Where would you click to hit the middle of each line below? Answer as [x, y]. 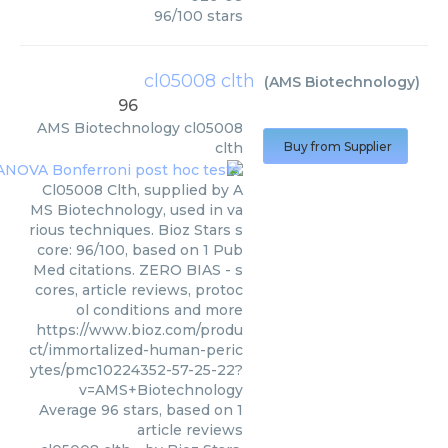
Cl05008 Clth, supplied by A [142, 189]
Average [70, 409]
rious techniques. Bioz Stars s [136, 229]
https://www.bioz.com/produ [139, 329]
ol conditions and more [159, 309]
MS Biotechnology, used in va [136, 209]
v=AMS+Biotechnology [161, 389]
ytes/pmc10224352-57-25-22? [136, 369]
